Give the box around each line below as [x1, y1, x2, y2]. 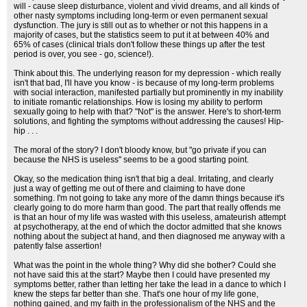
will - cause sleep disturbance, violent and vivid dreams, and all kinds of [14, 1, 279, 11]
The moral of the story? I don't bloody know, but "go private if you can [14, 145, 267, 155]
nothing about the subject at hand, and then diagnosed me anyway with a [14, 232, 285, 241]
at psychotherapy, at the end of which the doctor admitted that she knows [14, 222, 282, 232]
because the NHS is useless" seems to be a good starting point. [14, 155, 249, 164]
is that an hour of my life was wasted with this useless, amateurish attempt [14, 212, 286, 222]
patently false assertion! [14, 241, 101, 251]
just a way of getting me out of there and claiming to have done [14, 184, 245, 193]
